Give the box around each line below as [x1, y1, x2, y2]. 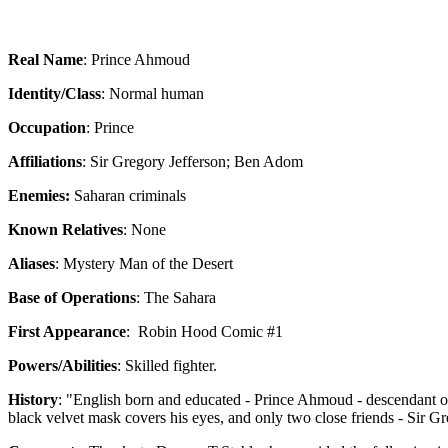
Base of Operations [8, 289, 136, 306]
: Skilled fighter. [117, 357, 217, 374]
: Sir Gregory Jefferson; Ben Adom [82, 153, 303, 170]
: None [123, 221, 166, 238]
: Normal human [101, 85, 204, 102]
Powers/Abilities [8, 357, 117, 374]
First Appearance [8, 323, 126, 340]
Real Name [8, 51, 83, 68]
